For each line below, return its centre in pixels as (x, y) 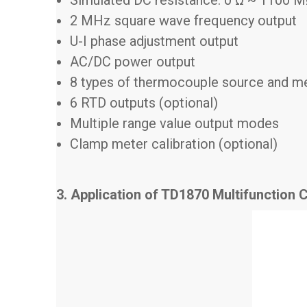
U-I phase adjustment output (154, 41)
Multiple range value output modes (174, 123)
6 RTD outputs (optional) (144, 102)
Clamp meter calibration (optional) (177, 144)
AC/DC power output (133, 61)
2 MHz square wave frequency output (183, 20)
